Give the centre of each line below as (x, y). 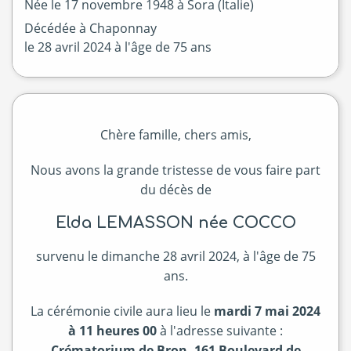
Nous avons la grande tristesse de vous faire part (175, 170)
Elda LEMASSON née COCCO (175, 223)
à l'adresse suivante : (220, 330)
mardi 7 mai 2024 (267, 311)
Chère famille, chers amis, (175, 134)
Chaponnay (123, 28)
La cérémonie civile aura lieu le (122, 311)
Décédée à (57, 28)
